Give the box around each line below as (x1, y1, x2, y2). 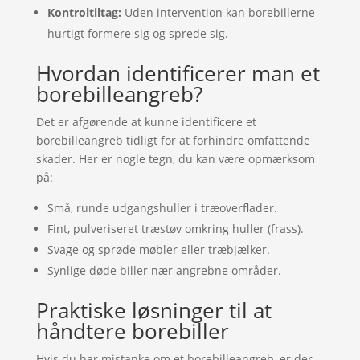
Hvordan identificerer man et (35, 59, 320, 88)
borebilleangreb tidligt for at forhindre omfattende (35, 133, 310, 148)
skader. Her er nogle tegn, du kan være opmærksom (35, 151, 315, 166)
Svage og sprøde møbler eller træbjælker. (47, 242, 270, 257)
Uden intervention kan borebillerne (121, 5, 315, 20)
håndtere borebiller (35, 317, 229, 346)
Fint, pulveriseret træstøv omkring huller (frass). (47, 221, 304, 236)
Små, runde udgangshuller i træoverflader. (47, 200, 277, 215)
